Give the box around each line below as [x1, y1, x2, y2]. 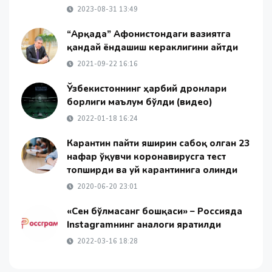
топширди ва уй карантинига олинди [67, 164, 237, 177]
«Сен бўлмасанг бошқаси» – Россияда [67, 205, 242, 218]
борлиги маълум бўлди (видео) [67, 96, 212, 109]
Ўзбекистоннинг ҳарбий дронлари [67, 83, 226, 95]
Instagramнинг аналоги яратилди [67, 219, 221, 231]
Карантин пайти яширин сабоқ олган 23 [67, 137, 250, 150]
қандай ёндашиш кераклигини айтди [67, 41, 238, 54]
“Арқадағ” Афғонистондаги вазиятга [67, 28, 231, 41]
